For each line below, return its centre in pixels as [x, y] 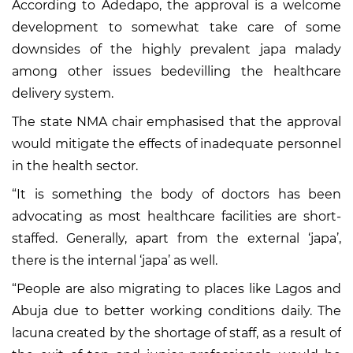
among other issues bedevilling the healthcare [176, 72]
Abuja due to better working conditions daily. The [176, 311]
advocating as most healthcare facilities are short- [176, 217]
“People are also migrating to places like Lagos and [176, 289]
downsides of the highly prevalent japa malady [176, 50]
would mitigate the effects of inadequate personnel [176, 144]
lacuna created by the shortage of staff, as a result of [176, 333]
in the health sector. [75, 166]
